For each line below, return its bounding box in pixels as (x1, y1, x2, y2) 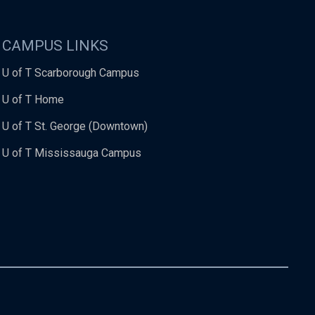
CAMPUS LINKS (2, 37, 108, 54)
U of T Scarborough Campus (2, 65, 139, 79)
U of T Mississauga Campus (2, 146, 141, 160)
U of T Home (2, 92, 64, 106)
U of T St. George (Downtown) (2, 119, 148, 133)
